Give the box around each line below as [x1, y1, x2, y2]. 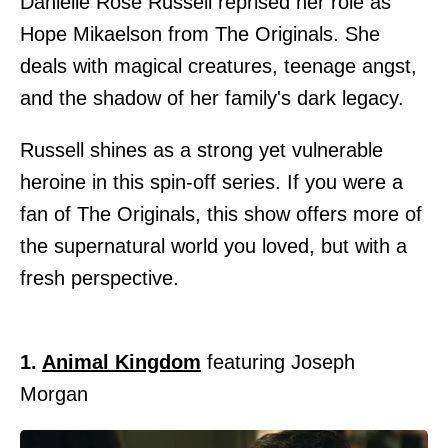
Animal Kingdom [42, 350, 201, 373]
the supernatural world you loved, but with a [20, 234, 407, 257]
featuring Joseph [201, 350, 355, 373]
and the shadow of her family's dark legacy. [20, 86, 404, 109]
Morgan [20, 382, 88, 405]
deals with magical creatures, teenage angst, [20, 54, 417, 77]
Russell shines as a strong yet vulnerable [20, 138, 383, 161]
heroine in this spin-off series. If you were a [20, 170, 403, 193]
